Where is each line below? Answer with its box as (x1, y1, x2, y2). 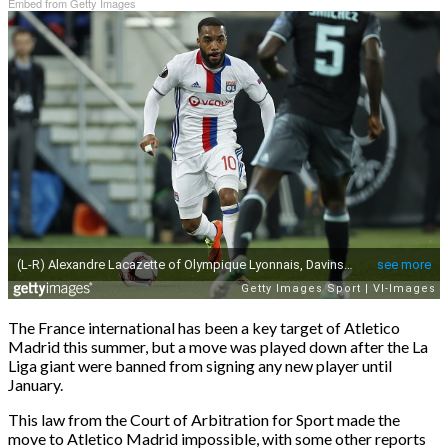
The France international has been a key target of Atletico (8, 317, 400, 337)
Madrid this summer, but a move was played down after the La (8, 336, 428, 356)
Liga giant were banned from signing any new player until (8, 355, 392, 375)
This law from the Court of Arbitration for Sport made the (8, 409, 400, 429)
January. (8, 374, 63, 394)
